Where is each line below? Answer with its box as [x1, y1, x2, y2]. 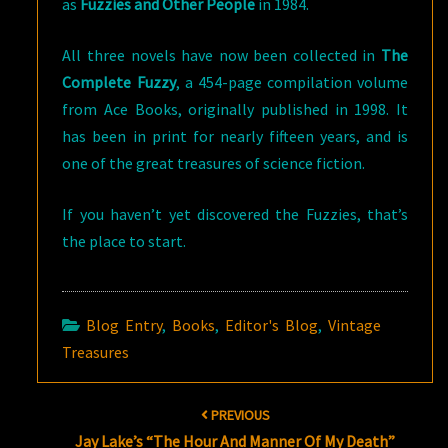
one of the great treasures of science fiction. [62, 153, 366, 173]
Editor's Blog [225, 315, 319, 335]
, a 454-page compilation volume [175, 72, 409, 92]
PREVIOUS [207, 406, 270, 424]
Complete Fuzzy [62, 72, 176, 92]
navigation [6, 409, 108, 436]
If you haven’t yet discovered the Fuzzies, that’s [62, 204, 408, 224]
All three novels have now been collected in [62, 45, 381, 65]
